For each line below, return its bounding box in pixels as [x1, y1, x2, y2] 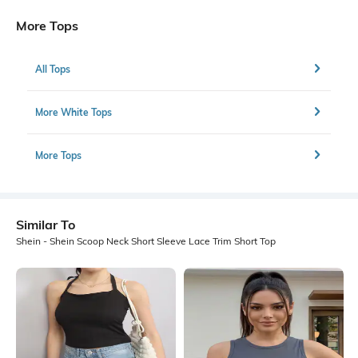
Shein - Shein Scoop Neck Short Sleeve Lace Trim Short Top [16, 235, 276, 248]
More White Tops [35, 105, 112, 118]
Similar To [16, 217, 75, 233]
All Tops [35, 62, 70, 75]
